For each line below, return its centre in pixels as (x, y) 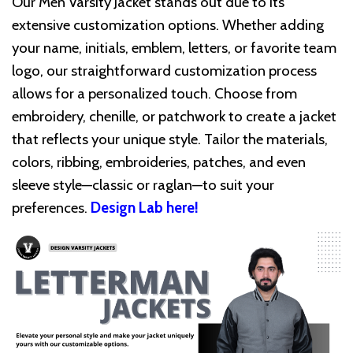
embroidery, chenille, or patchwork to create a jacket (174, 117)
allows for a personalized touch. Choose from (154, 94)
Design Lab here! (146, 208)
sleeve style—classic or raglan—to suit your (143, 185)
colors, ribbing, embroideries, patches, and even (159, 162)
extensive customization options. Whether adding (168, 25)
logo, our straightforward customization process (164, 71)
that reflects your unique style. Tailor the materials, (170, 139)
